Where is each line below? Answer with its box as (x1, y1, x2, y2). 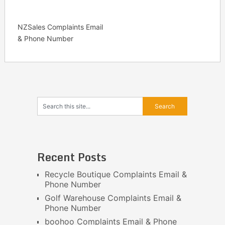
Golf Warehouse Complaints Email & (44, 193, 181, 203)
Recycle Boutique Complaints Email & (44, 169, 187, 180)
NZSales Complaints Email (17, 23, 103, 32)
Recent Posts (37, 148, 106, 166)
